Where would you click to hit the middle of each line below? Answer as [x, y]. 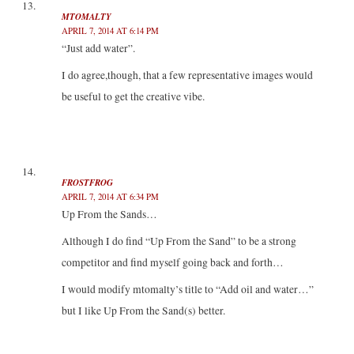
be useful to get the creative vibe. [133, 96]
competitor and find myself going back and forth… [172, 263]
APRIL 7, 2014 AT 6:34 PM [110, 197]
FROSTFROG [87, 183]
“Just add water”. [98, 48]
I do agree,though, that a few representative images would [187, 75]
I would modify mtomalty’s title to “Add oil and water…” [187, 289]
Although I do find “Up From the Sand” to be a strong [179, 241]
